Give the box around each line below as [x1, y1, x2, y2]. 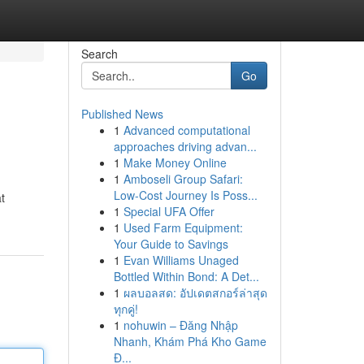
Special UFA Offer [123, 203, 214, 219]
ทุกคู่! [113, 301, 138, 317]
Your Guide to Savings [113, 236, 228, 252]
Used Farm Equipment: [123, 219, 243, 236]
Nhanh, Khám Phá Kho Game [113, 333, 266, 349]
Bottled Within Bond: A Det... [113, 268, 259, 284]
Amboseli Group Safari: [123, 171, 243, 187]
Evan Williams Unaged [123, 252, 239, 268]
